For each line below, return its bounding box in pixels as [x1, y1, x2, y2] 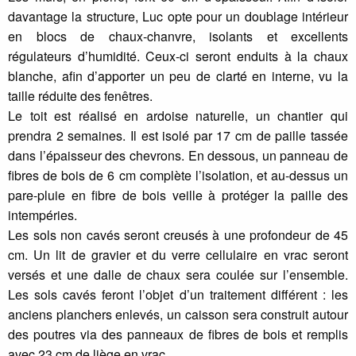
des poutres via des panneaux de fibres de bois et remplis [8, 324, 348, 343]
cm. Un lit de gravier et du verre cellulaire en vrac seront [8, 245, 348, 264]
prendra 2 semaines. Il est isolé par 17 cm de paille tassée [8, 126, 348, 145]
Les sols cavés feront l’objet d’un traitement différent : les [8, 284, 348, 304]
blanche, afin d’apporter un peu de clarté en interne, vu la [8, 66, 348, 85]
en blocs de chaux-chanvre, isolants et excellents [8, 26, 348, 45]
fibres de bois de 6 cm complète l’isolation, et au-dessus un [8, 165, 348, 184]
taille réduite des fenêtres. [8, 86, 153, 105]
